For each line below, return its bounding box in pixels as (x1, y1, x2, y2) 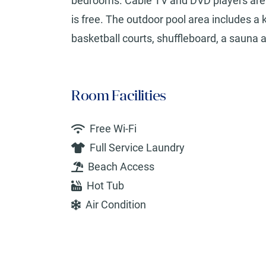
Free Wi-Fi (89, 122, 137, 135)
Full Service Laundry (89, 141, 185, 154)
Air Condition (85, 198, 146, 211)
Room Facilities (71, 87, 166, 104)
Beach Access (88, 160, 155, 173)
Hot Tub (87, 179, 124, 192)
